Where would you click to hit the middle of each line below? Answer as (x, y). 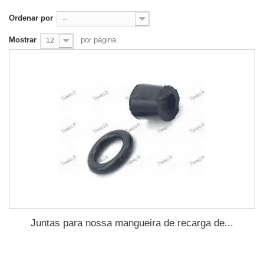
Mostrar (23, 40)
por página (98, 40)
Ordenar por (31, 18)
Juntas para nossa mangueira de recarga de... (132, 223)
